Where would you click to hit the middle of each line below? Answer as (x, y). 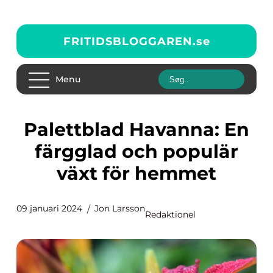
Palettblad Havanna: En (30, 129)
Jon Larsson (120, 208)
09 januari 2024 (49, 208)
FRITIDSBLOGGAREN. (129, 41)
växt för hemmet (136, 173)
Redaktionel (170, 214)
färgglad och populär (136, 151)
